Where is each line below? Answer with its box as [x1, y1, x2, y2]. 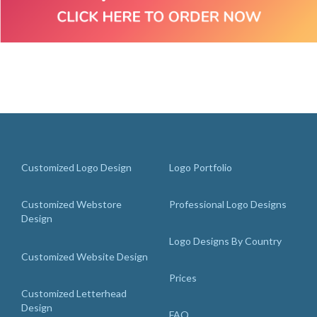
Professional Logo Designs [169, 198, 287, 210]
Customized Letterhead [21, 287, 127, 299]
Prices [169, 272, 197, 284]
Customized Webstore [21, 198, 122, 210]
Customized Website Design [21, 250, 148, 263]
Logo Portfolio [169, 161, 232, 173]
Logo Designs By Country [169, 235, 282, 247]
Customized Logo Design [21, 161, 132, 173]
